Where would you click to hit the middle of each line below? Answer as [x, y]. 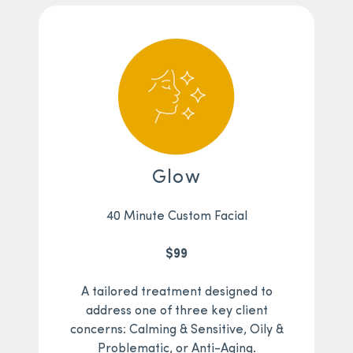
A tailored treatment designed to [176, 292]
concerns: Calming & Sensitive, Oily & [176, 330]
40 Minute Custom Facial [176, 216]
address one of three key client [176, 311]
